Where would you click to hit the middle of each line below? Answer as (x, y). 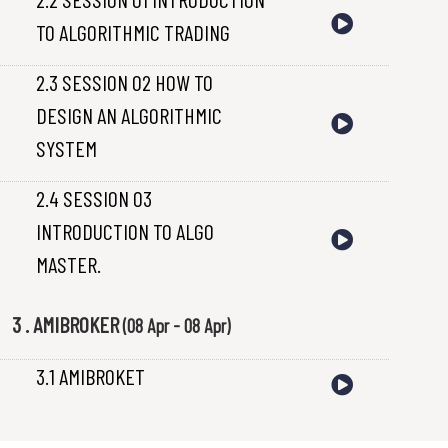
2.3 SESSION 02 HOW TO (124, 81)
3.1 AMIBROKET (90, 375)
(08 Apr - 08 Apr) (176, 325)
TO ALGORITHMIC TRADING (133, 31)
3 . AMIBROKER (67, 323)
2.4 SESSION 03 (94, 197)
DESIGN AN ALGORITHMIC (129, 114)
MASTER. (68, 263)
